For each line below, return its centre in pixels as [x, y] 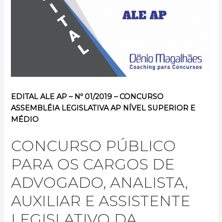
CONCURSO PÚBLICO [94, 146]
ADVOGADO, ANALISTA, [100, 183]
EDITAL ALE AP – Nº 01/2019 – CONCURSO [87, 97]
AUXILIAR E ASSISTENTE [101, 201]
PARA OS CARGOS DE [93, 165]
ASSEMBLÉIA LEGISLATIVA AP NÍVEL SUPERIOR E [103, 108]
